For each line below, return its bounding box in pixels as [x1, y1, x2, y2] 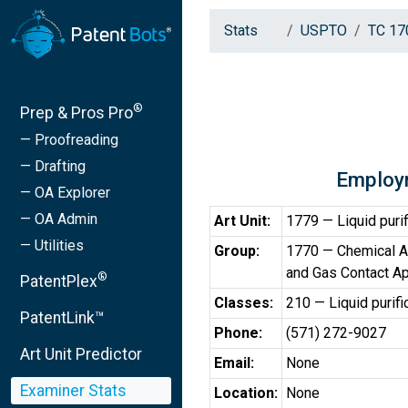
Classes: [214, 294, 273, 311]
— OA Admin [20, 209, 97, 228]
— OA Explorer [20, 183, 110, 201]
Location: [214, 384, 278, 402]
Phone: [214, 324, 262, 342]
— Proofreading [20, 130, 118, 148]
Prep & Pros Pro [20, 103, 133, 122]
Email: [214, 354, 254, 372]
